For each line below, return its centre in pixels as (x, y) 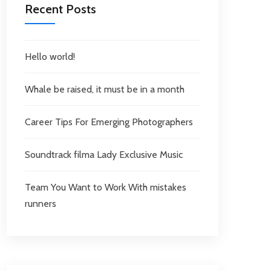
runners (41, 204)
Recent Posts (60, 9)
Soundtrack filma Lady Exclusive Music (104, 155)
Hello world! (50, 57)
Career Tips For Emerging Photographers (109, 122)
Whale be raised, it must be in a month (105, 89)
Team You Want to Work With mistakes (106, 187)
